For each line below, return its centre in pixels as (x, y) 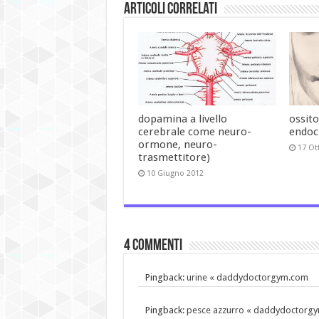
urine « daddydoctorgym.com (247, 278)
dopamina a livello (182, 119)
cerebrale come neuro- (194, 132)
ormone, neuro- (177, 145)
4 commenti (153, 246)
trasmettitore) (174, 158)
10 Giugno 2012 (175, 174)
